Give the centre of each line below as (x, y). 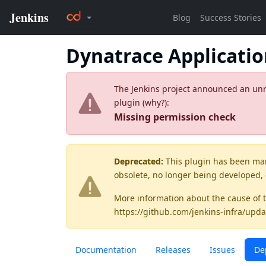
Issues (222, 250)
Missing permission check (175, 117)
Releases (173, 250)
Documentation (106, 250)
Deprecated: (139, 161)
